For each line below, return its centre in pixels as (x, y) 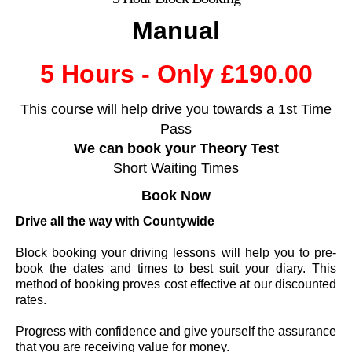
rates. (31, 299)
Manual (176, 30)
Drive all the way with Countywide (115, 221)
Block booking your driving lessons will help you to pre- (176, 252)
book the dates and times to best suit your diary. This (176, 268)
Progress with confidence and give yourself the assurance (176, 331)
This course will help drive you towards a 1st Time (176, 109)
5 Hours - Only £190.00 (176, 73)
